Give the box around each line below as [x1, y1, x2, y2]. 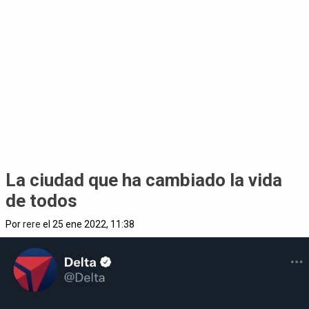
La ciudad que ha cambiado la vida [6, 170, 282, 190]
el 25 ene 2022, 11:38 [41, 219, 134, 230]
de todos [6, 190, 77, 211]
